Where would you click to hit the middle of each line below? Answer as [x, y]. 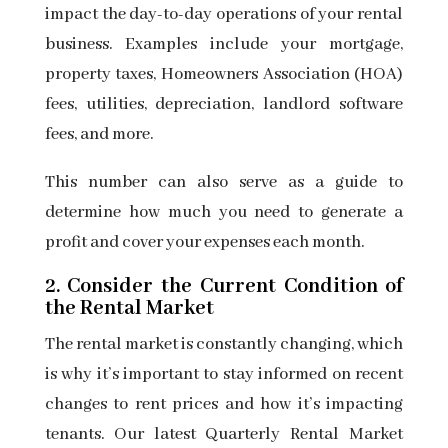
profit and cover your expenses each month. [204, 243]
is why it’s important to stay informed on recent [224, 375]
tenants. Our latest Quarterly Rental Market [224, 435]
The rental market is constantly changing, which [224, 345]
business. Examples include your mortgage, [224, 45]
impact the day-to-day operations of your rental [224, 15]
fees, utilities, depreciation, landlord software [224, 105]
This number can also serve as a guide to [224, 183]
